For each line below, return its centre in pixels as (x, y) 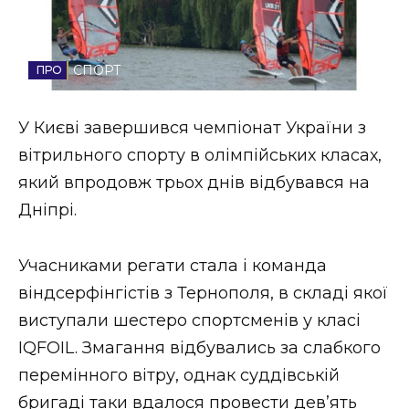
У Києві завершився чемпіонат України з (192, 128)
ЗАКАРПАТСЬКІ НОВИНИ (152, 196)
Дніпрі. (47, 210)
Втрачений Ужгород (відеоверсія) (172, 105)
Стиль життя (88, 21)
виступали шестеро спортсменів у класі (189, 320)
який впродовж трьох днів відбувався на (194, 183)
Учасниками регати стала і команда (173, 265)
